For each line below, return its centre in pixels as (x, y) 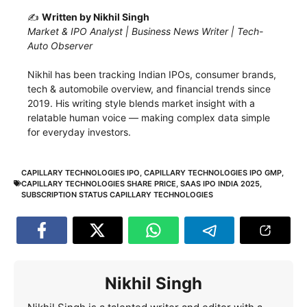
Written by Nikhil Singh (96, 16)
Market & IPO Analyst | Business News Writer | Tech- (145, 31)
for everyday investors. (79, 132)
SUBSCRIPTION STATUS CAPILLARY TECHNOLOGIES (117, 194)
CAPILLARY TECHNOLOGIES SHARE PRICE (99, 183)
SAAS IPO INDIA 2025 (220, 183)
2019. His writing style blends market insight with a (141, 103)
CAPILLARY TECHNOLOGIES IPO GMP (213, 172)
